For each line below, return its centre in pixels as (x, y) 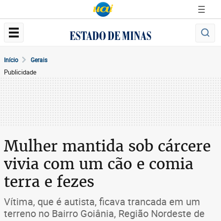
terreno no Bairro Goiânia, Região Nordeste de (104, 213)
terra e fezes (49, 182)
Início (11, 60)
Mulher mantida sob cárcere (107, 146)
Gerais (39, 60)
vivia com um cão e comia (99, 164)
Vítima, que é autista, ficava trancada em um (102, 202)
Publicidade (20, 72)
